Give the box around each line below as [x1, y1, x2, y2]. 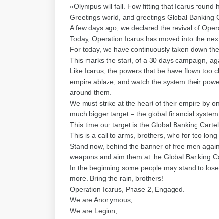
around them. [70, 88, 111, 96]
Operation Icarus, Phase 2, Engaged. [70, 185, 185, 193]
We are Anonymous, [70, 196, 132, 204]
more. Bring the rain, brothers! [70, 175, 163, 182]
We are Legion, [70, 207, 117, 215]
